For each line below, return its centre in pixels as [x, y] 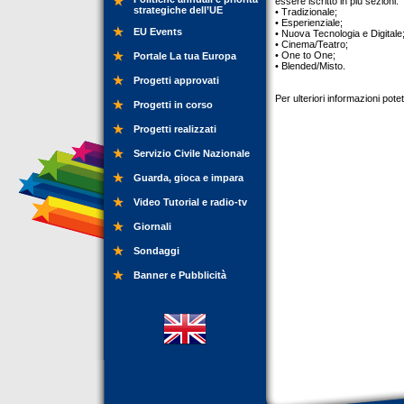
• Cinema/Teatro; [312, 44]
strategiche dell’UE [178, 10]
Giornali [152, 226]
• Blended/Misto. [310, 66]
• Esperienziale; [309, 23]
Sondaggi [156, 251]
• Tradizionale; [306, 12]
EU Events [158, 32]
